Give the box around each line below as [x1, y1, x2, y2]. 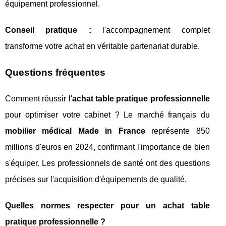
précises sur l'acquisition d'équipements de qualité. [5, 175, 187, 184]
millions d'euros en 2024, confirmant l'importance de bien [5, 143, 210, 151]
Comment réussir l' [5, 94, 72, 103]
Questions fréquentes [5, 67, 105, 78]
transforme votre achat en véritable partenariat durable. [5, 42, 200, 50]
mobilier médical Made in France [5, 127, 145, 135]
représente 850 [145, 127, 210, 135]
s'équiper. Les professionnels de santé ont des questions [5, 159, 210, 167]
